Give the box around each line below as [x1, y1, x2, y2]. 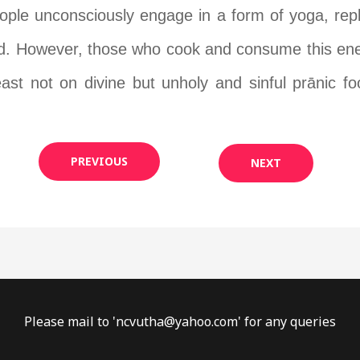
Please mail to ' [24, 312, 116, 330]
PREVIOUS [70, 153, 128, 170]
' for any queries [238, 312, 336, 330]
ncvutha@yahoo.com [116, 312, 238, 330]
